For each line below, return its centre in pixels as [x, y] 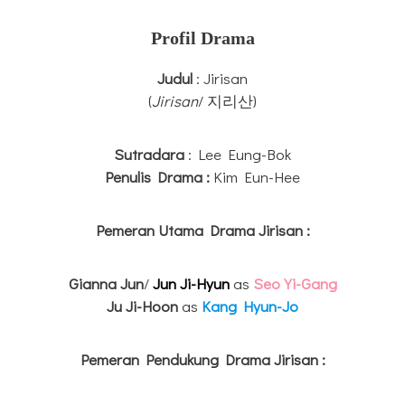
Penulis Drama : [159, 177]
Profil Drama [202, 38]
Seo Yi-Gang [295, 284]
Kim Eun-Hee [257, 177]
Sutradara [151, 155]
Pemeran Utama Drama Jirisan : [202, 231]
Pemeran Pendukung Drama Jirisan [199, 360]
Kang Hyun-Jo [250, 306]
